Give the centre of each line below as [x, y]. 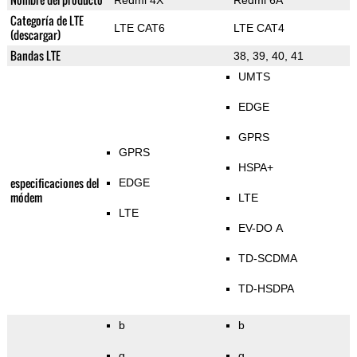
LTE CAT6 [139, 28]
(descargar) [35, 35]
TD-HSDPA [266, 289]
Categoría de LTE [47, 21]
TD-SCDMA [267, 259]
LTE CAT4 [259, 28]
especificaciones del [54, 183]
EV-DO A [260, 228]
